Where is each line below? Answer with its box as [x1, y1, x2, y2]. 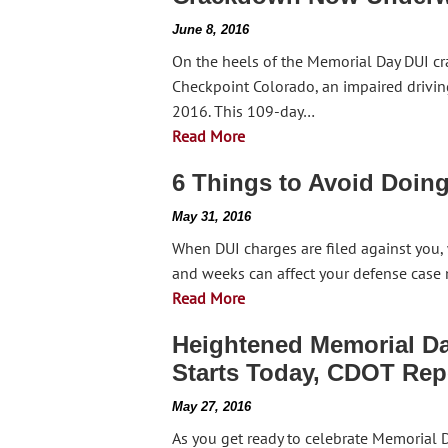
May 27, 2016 [172, 399, 251, 414]
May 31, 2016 [172, 209, 251, 224]
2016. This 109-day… [172, 101, 315, 121]
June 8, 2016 [172, 22, 249, 37]
